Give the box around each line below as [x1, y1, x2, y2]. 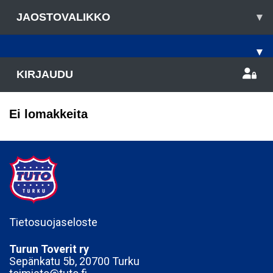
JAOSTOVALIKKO [16, 11, 110, 23]
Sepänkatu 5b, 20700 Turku [9, 255, 140, 268]
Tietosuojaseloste [9, 216, 97, 229]
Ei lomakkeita [9, 107, 88, 121]
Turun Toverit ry [9, 243, 89, 255]
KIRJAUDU [16, 68, 73, 80]
